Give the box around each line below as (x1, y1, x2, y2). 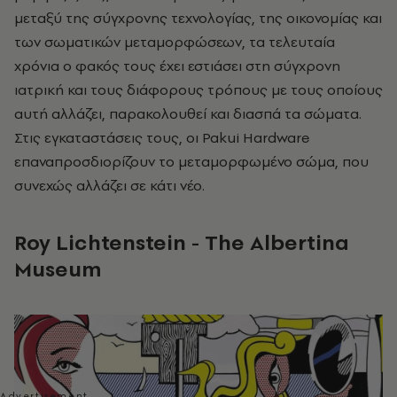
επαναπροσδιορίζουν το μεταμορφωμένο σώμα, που (14, 152, 369, 172)
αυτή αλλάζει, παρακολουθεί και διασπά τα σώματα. (14, 104, 362, 124)
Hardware (243, 128, 310, 148)
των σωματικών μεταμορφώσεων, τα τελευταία (14, 32, 335, 52)
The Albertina (205, 228, 349, 258)
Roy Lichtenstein (14, 228, 186, 258)
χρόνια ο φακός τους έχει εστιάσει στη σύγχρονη (14, 56, 340, 76)
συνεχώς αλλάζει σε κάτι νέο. (14, 175, 205, 196)
